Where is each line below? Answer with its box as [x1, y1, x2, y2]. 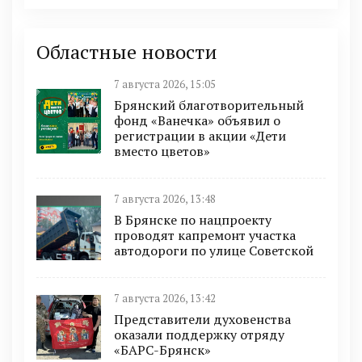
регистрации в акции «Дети [114, 127, 286, 145]
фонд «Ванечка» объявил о [114, 112, 280, 129]
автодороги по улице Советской [114, 242, 314, 259]
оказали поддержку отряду [114, 326, 284, 343]
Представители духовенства [114, 310, 291, 328]
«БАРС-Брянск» [114, 341, 211, 359]
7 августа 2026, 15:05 [114, 78, 216, 91]
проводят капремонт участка [114, 226, 296, 244]
